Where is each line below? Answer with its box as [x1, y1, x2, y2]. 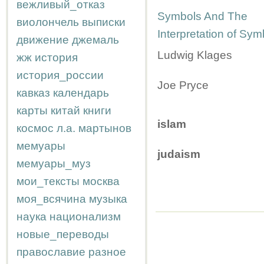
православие [16, 246, 85, 258]
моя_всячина [16, 193, 86, 205]
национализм [49, 210, 121, 223]
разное [88, 246, 126, 258]
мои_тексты [16, 175, 80, 187]
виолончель [16, 16, 79, 28]
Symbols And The [157, 10, 247, 23]
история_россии [16, 69, 104, 81]
